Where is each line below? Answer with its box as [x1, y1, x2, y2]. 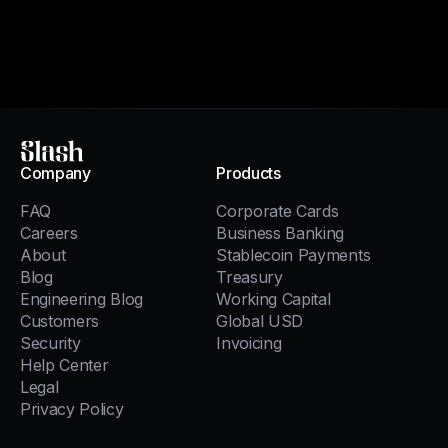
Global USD [216, 311, 304, 332]
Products [216, 163, 281, 184]
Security [20, 333, 81, 354]
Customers [20, 311, 100, 332]
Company [20, 163, 91, 184]
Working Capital [216, 289, 331, 310]
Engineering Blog [20, 289, 143, 310]
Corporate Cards [216, 201, 339, 222]
